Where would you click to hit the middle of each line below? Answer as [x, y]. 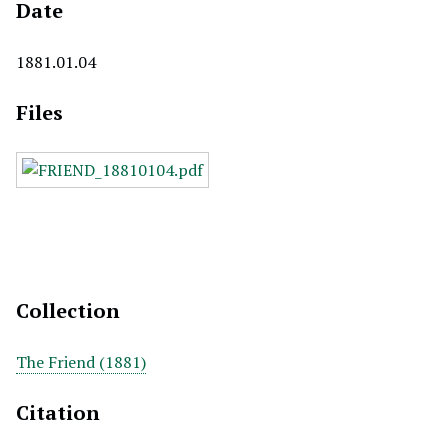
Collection [68, 310]
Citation [58, 412]
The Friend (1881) [81, 362]
